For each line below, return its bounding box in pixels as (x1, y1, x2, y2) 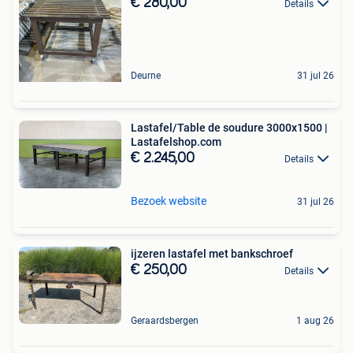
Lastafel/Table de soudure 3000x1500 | (131, 121, 328, 134)
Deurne (131, 69, 161, 81)
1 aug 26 (296, 314, 334, 326)
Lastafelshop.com (131, 135, 221, 148)
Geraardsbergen (131, 314, 199, 326)
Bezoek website (131, 194, 206, 207)
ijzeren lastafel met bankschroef (131, 247, 293, 260)
